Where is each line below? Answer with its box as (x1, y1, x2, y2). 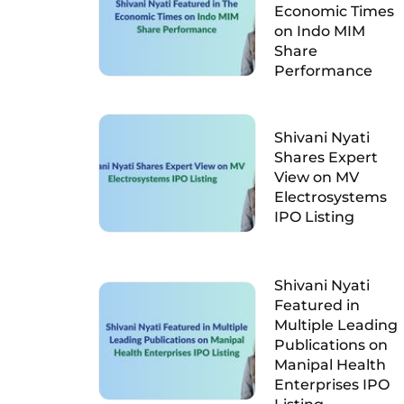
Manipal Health (273, 356, 386, 373)
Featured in (273, 297, 360, 314)
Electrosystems (273, 188, 387, 206)
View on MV (273, 169, 359, 186)
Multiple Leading (273, 317, 398, 334)
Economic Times (273, 3, 394, 20)
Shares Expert (273, 149, 378, 166)
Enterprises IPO (273, 376, 390, 393)
